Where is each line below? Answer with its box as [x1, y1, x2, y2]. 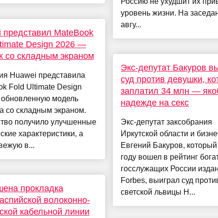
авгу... [120, 20, 141, 29]
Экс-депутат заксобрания [120, 118, 212, 127]
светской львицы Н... [120, 188, 195, 197]
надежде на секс [120, 98, 189, 108]
